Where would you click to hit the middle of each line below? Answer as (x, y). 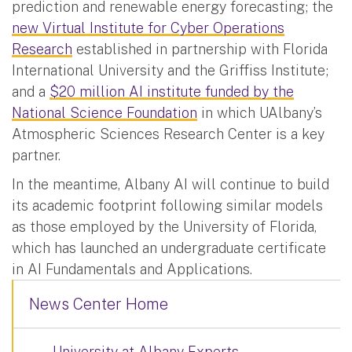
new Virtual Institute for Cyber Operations (148, 27)
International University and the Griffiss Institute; (170, 70)
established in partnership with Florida (200, 49)
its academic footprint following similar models (167, 205)
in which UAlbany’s (260, 112)
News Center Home (99, 304)
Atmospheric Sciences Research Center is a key (168, 134)
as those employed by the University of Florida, (164, 226)
